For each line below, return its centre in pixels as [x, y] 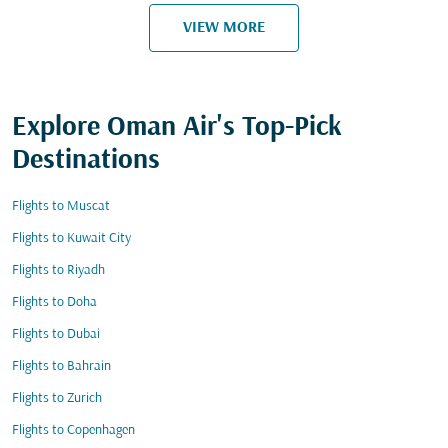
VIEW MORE [224, 27]
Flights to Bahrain [61, 366]
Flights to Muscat [61, 206]
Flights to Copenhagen [73, 430]
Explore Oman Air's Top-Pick [177, 128]
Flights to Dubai [56, 334]
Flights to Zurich [57, 398]
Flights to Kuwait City [71, 238]
